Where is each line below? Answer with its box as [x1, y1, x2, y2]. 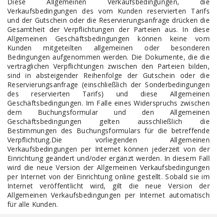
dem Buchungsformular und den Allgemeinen [7, 108, 210, 117]
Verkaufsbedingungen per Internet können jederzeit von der [7, 144, 210, 154]
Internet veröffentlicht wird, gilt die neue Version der [7, 181, 210, 190]
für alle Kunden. [7, 200, 58, 209]
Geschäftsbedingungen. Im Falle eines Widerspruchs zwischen [7, 98, 210, 108]
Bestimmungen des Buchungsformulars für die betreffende [7, 126, 210, 135]
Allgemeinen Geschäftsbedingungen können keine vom [7, 34, 210, 43]
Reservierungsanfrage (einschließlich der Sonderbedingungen [7, 80, 210, 89]
